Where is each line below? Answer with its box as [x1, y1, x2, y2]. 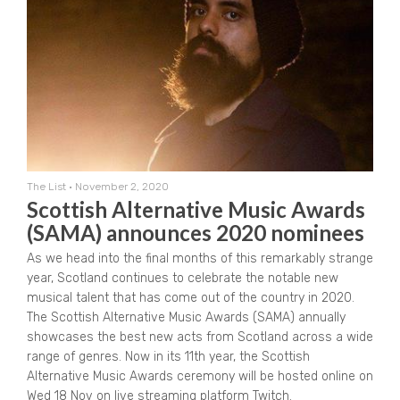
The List [27, 180, 66, 194]
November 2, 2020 [75, 180, 169, 194]
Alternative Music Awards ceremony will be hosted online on [27, 369, 373, 385]
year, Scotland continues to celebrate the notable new [27, 271, 338, 287]
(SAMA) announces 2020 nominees [27, 220, 364, 246]
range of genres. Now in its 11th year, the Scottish [27, 349, 310, 365]
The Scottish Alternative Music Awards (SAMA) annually [27, 310, 346, 326]
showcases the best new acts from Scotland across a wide [27, 329, 373, 346]
